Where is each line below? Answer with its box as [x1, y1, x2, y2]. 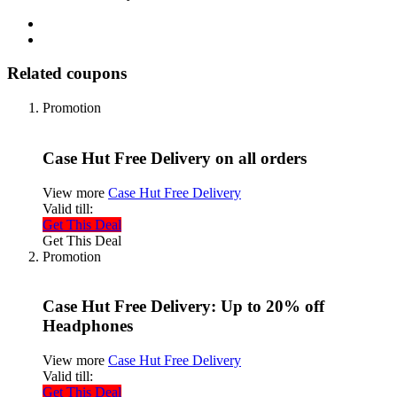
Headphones [43, 316, 133, 336]
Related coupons [7, 64, 127, 83]
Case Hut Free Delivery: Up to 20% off [43, 297, 324, 316]
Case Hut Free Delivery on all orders [43, 148, 307, 167]
